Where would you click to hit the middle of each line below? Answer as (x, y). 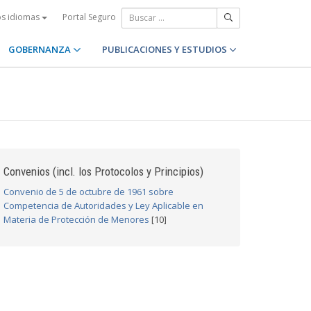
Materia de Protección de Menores (76, 219)
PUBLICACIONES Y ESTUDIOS (165, 49)
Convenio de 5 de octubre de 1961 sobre (89, 192)
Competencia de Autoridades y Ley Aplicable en (103, 205)
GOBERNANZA (41, 49)
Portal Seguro (89, 17)
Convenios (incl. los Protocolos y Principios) (103, 171)
